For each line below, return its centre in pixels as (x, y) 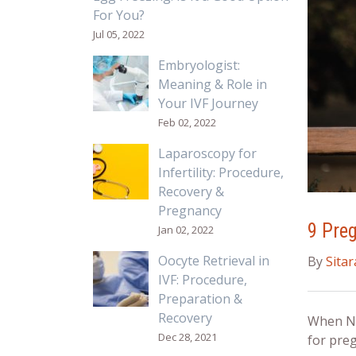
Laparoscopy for (207, 153)
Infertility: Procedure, (221, 172)
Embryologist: (199, 65)
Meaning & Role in (212, 84)
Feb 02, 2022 (187, 122)
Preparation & (200, 299)
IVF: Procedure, (202, 280)
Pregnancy (190, 211)
